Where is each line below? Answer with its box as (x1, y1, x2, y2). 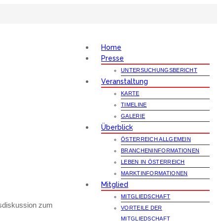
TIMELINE (121, 102, 147, 108)
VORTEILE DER (121, 205, 162, 211)
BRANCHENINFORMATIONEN (121, 147, 200, 153)
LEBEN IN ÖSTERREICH (121, 159, 185, 165)
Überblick (101, 123, 133, 131)
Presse (101, 54, 124, 62)
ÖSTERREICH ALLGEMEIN (121, 136, 191, 142)
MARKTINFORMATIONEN (121, 170, 188, 176)
